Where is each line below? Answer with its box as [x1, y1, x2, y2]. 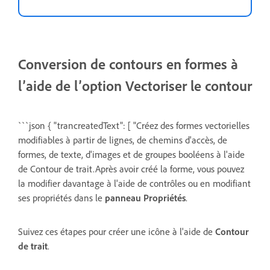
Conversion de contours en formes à [18, 55, 238, 74]
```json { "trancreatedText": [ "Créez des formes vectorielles [18, 119, 250, 132]
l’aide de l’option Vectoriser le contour [18, 77, 252, 95]
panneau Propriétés [105, 192, 186, 204]
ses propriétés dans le [18, 192, 105, 204]
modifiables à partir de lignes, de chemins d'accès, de [18, 134, 227, 146]
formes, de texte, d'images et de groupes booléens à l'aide [18, 148, 245, 161]
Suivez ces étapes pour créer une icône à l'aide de [18, 225, 215, 238]
